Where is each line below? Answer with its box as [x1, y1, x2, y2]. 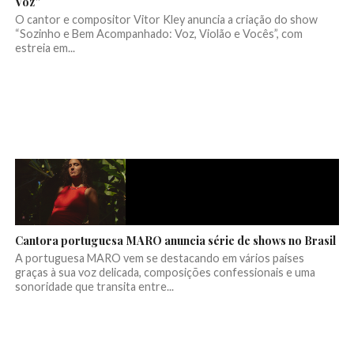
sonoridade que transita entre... [14, 280, 174, 294]
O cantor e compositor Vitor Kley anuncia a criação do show [14, 13, 318, 27]
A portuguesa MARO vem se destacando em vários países [14, 251, 304, 265]
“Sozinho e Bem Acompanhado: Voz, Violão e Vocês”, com [14, 27, 303, 41]
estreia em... [14, 41, 75, 55]
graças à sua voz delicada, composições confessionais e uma [14, 265, 315, 280]
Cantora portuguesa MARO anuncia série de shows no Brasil [14, 232, 336, 249]
